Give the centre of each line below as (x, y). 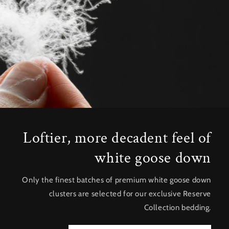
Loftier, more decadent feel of (117, 138)
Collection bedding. (177, 207)
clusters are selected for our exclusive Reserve (130, 193)
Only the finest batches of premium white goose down (117, 180)
